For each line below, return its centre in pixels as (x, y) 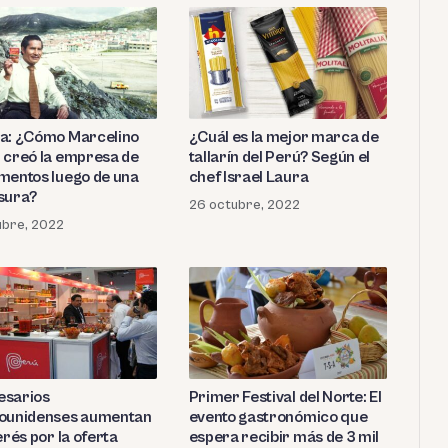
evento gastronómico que (278, 416)
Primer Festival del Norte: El (285, 396)
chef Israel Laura (248, 176)
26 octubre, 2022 (244, 204)
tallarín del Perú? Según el (279, 156)
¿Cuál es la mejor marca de (283, 136)
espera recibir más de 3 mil (284, 436)
